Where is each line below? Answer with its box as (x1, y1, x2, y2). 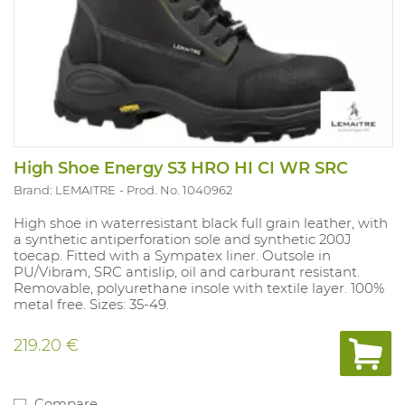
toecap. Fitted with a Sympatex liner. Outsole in (14, 247, 331, 265)
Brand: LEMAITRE (14, 183, 116, 198)
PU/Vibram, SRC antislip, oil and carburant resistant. (14, 263, 360, 281)
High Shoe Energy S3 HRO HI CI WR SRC (14, 158, 348, 179)
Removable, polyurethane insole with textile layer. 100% (14, 279, 384, 297)
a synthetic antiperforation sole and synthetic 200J (14, 231, 351, 249)
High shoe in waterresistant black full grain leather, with (14, 214, 388, 232)
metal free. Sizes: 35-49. (14, 296, 169, 314)
